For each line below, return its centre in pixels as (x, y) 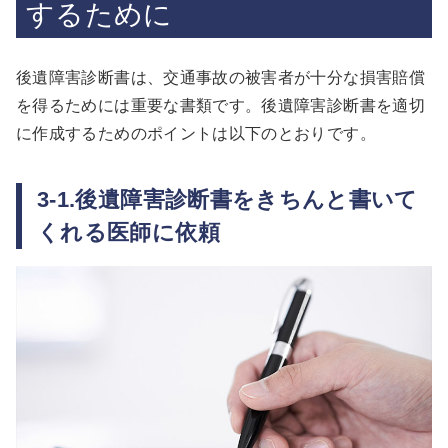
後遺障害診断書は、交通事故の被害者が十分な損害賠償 (220, 78)
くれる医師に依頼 (128, 233)
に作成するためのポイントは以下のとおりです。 (196, 134)
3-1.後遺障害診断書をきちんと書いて (227, 200)
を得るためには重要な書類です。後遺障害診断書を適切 (220, 106)
